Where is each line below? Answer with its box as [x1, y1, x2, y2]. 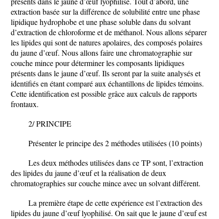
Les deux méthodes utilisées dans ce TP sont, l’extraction [28, 157, 203, 168]
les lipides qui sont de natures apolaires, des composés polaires [11, 37, 202, 47]
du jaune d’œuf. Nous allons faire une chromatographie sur [11, 47, 192, 58]
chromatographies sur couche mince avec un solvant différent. [11, 178, 200, 188]
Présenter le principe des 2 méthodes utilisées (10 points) [28, 138, 202, 148]
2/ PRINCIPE [28, 118, 71, 129]
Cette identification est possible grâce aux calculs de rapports [11, 88, 197, 99]
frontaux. [11, 99, 39, 109]
